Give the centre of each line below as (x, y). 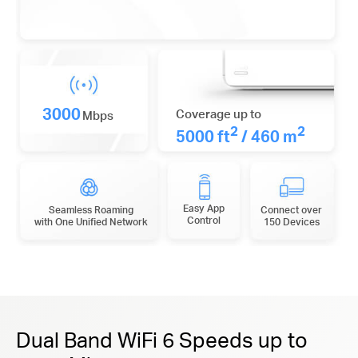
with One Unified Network (91, 222)
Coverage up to (218, 114)
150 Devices (291, 222)
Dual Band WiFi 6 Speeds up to (162, 339)
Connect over (292, 210)
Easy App (203, 209)
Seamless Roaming (91, 210)
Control (203, 221)
